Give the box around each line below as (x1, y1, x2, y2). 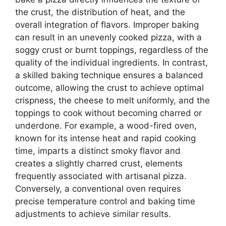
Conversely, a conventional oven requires (15, 184, 181, 194)
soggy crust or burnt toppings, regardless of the (15, 45, 208, 55)
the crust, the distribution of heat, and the (15, 7, 185, 18)
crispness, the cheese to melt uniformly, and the (15, 95, 210, 106)
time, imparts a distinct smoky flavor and (15, 146, 181, 156)
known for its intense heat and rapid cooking (15, 133, 196, 144)
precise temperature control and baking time (15, 196, 195, 207)
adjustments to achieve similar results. (15, 209, 171, 219)
